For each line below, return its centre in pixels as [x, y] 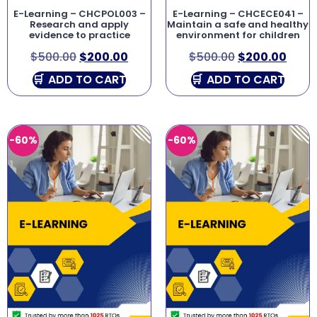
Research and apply [79, 25]
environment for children [238, 35]
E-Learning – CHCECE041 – [238, 14]
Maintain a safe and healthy [238, 25]
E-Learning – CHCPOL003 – [79, 14]
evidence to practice [79, 35]
